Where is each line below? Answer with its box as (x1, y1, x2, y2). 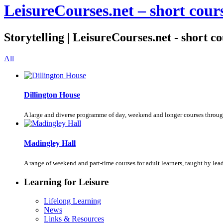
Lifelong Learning (44, 197, 101, 206)
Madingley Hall (24, 138, 76, 147)
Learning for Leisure (24, 176, 109, 187)
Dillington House (24, 91, 80, 100)
